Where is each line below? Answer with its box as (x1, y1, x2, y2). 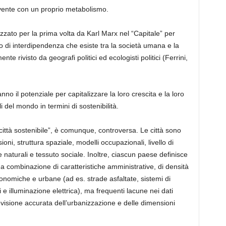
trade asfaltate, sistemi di (90, 175, 171, 183)
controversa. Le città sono (98, 126, 181, 135)
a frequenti (90, 187, 125, 195)
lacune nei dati (124, 187, 173, 195)
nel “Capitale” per (119, 29, 175, 38)
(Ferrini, (162, 53, 188, 62)
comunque (60, 126, 94, 135)
